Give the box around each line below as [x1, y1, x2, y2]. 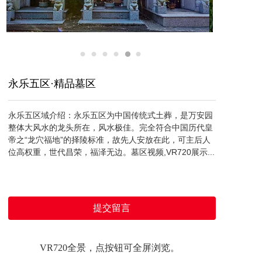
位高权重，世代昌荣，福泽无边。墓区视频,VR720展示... [8, 147, 215, 157]
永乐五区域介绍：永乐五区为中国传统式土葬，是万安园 [8, 111, 213, 120]
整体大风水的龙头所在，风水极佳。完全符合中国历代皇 [8, 123, 213, 132]
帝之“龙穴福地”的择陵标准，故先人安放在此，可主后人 [8, 135, 211, 144]
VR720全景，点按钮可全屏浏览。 [40, 243, 180, 253]
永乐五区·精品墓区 [8, 78, 96, 89]
